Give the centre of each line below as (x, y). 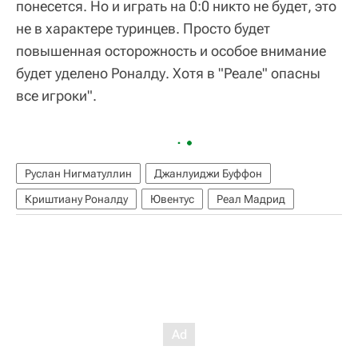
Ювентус (172, 199)
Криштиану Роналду (76, 199)
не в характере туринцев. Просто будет (143, 28)
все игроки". (56, 95)
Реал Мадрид (251, 199)
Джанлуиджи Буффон (208, 173)
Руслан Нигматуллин (78, 173)
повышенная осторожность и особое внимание (171, 50)
